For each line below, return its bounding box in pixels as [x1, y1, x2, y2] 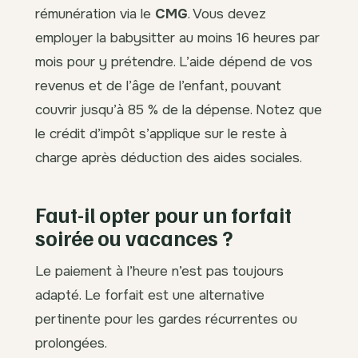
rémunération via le [35, 5, 155, 23]
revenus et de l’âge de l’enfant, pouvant [35, 77, 281, 95]
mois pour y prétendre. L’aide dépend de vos [35, 53, 312, 71]
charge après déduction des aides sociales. [35, 149, 302, 167]
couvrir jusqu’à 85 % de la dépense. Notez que [35, 101, 322, 119]
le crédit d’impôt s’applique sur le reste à [35, 125, 287, 143]
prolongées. [35, 334, 107, 352]
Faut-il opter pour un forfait [35, 201, 292, 229]
